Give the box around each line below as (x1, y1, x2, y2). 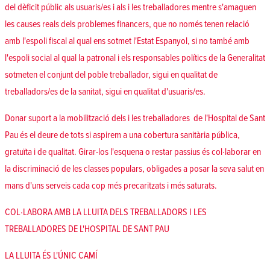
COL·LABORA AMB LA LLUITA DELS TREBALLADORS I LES (5, 206, 207, 219)
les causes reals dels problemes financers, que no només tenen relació (5, 18, 250, 31)
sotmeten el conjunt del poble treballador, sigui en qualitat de (5, 69, 218, 81)
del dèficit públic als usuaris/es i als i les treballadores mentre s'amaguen (5, 1, 256, 14)
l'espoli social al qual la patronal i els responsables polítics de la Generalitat (5, 52, 265, 64)
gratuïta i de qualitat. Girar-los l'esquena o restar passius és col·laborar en (5, 146, 261, 159)
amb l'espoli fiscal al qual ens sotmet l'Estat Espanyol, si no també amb (5, 35, 250, 48)
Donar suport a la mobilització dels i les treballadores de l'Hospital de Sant (5, 112, 265, 125)
